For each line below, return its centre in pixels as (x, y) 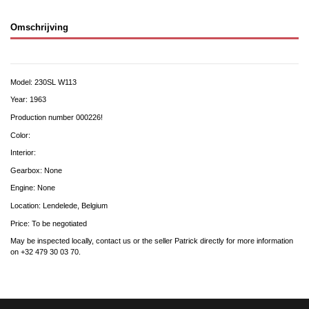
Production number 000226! (57, 117)
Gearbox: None (36, 170)
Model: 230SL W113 (43, 82)
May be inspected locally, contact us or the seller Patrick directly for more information (152, 241)
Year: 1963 (29, 100)
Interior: (24, 153)
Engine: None (33, 188)
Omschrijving (39, 28)
